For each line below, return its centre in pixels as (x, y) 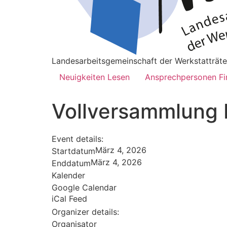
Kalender (68, 175)
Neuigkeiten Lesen (94, 77)
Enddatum (71, 163)
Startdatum (73, 151)
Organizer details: (85, 212)
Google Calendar (84, 187)
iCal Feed (69, 199)
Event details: (78, 139)
